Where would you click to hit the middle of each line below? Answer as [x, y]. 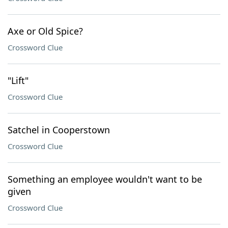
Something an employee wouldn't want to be [105, 179]
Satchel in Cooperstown [59, 130]
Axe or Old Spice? [45, 31]
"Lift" [18, 80]
